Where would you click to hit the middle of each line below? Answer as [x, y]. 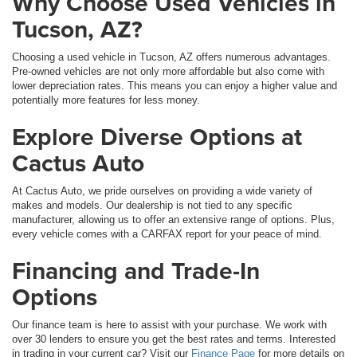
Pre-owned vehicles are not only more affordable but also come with [168, 72]
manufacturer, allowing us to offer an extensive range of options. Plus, [173, 220]
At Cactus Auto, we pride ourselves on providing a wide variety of [162, 191]
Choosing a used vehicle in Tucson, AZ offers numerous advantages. [171, 57]
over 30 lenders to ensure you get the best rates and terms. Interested [174, 339]
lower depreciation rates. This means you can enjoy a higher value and [175, 86]
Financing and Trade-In [136, 271]
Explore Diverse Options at [157, 137]
